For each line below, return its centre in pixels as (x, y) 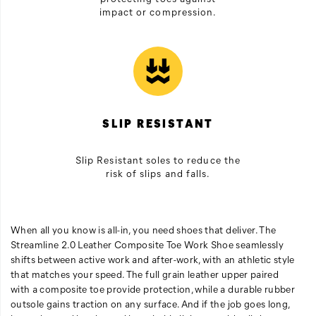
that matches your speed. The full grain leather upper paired (145, 274)
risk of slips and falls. (158, 173)
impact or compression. (158, 11)
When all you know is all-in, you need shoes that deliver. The (144, 229)
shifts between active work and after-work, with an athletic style (153, 259)
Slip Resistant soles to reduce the (158, 159)
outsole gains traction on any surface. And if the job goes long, (150, 303)
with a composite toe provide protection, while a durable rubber (153, 288)
